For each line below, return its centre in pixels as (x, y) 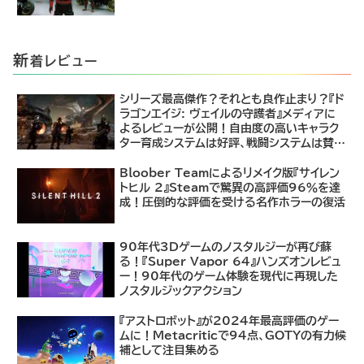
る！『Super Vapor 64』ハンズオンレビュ (231, 262)
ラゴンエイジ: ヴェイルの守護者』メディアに (228, 113)
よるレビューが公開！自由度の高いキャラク (230, 128)
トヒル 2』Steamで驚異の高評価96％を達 (230, 188)
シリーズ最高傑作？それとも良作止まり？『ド (232, 99)
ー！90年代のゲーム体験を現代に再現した (229, 277)
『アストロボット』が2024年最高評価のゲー (230, 321)
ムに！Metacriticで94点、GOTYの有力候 (233, 336)
